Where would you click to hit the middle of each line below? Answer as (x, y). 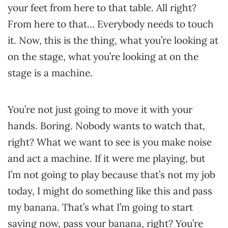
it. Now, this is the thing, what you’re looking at (113, 40)
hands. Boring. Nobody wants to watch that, (106, 126)
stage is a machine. (50, 73)
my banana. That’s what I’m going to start (100, 207)
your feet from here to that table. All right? (102, 8)
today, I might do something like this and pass (110, 191)
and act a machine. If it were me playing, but (106, 158)
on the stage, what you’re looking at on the (103, 56)
